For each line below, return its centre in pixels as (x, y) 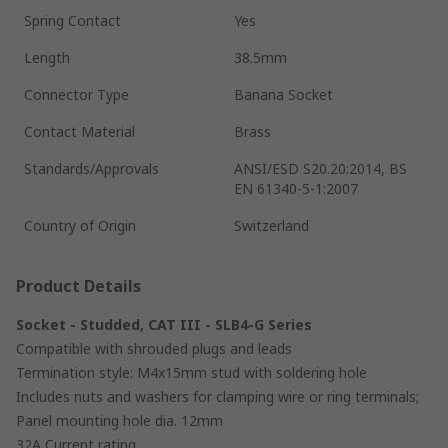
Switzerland (271, 225)
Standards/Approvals (91, 168)
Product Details (78, 285)
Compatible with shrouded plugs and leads (154, 348)
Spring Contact (72, 20)
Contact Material (79, 131)
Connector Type (76, 94)
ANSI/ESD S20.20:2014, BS (320, 168)
